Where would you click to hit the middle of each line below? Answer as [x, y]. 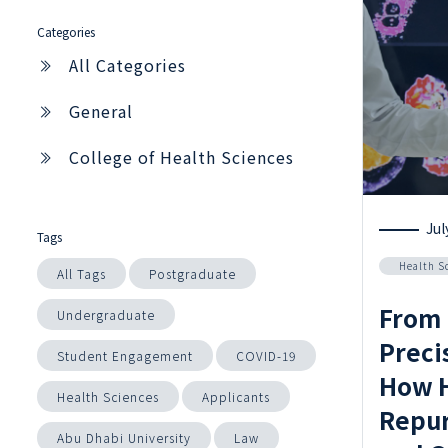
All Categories [127, 64]
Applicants [236, 396]
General [101, 110]
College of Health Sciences [181, 156]
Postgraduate [192, 273]
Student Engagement [125, 355]
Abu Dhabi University [124, 437]
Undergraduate [106, 314]
